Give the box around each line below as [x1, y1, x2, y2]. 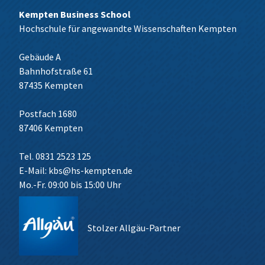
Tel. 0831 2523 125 [19, 150, 91, 162]
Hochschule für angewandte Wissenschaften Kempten [19, 22, 237, 34]
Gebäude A [19, 51, 61, 63]
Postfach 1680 [19, 108, 77, 119]
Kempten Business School [19, 8, 131, 20]
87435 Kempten [19, 79, 83, 91]
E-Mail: [19, 164, 49, 176]
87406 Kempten [19, 122, 83, 134]
